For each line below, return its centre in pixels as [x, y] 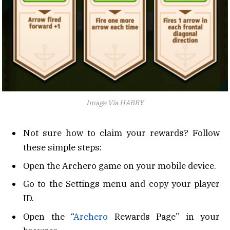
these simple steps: [62, 148]
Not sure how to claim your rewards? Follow [121, 133]
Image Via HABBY [115, 103]
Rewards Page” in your [164, 216]
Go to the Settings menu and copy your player [121, 184]
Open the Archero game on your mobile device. [120, 166]
